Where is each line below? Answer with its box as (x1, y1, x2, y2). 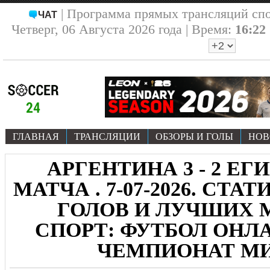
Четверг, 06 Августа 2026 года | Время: (11, 22, 235, 37)
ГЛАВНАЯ (13, 131, 59, 142)
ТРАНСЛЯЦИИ (74, 131, 140, 142)
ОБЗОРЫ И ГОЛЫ (155, 131, 233, 142)
